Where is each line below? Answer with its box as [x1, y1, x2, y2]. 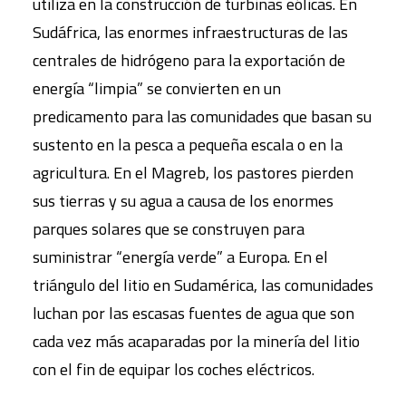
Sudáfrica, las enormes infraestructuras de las [33, 20, 348, 44]
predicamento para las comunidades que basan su [33, 104, 372, 129]
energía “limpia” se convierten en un [33, 76, 281, 101]
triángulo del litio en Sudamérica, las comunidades [33, 273, 373, 297]
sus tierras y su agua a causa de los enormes [33, 188, 333, 213]
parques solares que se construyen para [33, 217, 304, 241]
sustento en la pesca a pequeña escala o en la [33, 132, 343, 157]
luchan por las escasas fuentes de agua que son [33, 301, 354, 325]
